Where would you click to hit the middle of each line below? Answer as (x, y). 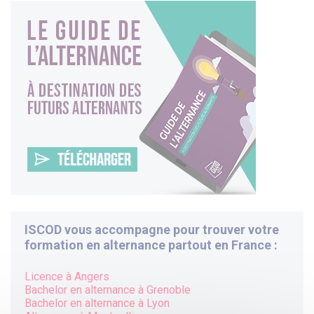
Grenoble (169, 290)
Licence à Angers (67, 277)
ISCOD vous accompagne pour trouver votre (152, 230)
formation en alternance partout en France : (151, 245)
